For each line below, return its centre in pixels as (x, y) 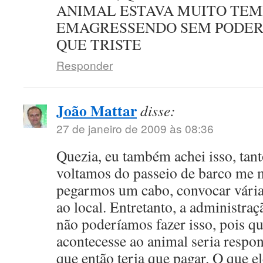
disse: (158, 110)
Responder (85, 65)
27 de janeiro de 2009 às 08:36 (135, 128)
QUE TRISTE (99, 44)
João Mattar (97, 110)
